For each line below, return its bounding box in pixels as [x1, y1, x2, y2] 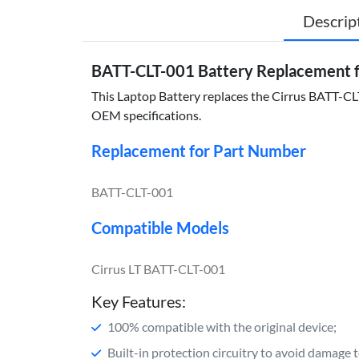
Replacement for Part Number [91, 140, 306, 160]
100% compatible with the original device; [107, 318, 337, 334]
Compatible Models [91, 217, 229, 237]
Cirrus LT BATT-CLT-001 [91, 260, 225, 276]
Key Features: [91, 291, 186, 311]
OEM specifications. [91, 107, 201, 123]
